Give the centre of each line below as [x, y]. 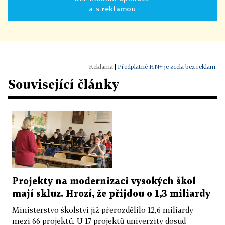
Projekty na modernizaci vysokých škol [104, 181]
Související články [64, 84]
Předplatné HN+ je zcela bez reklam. [167, 67]
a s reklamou [113, 9]
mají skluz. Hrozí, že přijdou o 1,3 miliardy [111, 194]
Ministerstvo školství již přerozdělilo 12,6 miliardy [103, 210]
